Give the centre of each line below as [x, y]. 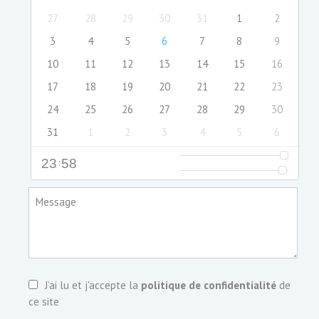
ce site [44, 302]
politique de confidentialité [209, 286]
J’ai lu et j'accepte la [93, 286]
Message [56, 202]
